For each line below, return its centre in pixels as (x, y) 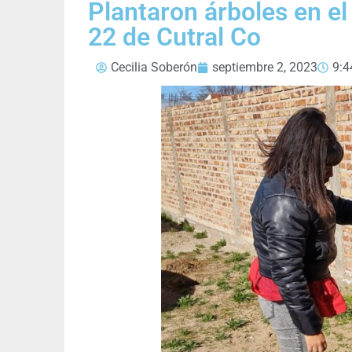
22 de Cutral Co (174, 37)
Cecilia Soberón (154, 68)
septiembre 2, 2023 (265, 68)
